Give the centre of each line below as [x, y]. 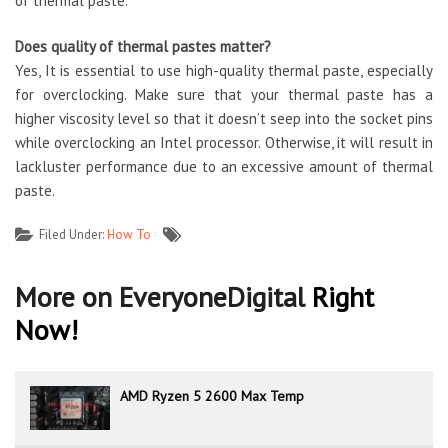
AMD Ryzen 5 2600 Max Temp [212, 396]
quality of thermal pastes [133, 47]
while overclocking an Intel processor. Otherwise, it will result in [224, 143]
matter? [243, 47]
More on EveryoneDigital [163, 297]
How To [129, 234]
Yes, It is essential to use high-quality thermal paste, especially [224, 71]
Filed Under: [73, 234]
